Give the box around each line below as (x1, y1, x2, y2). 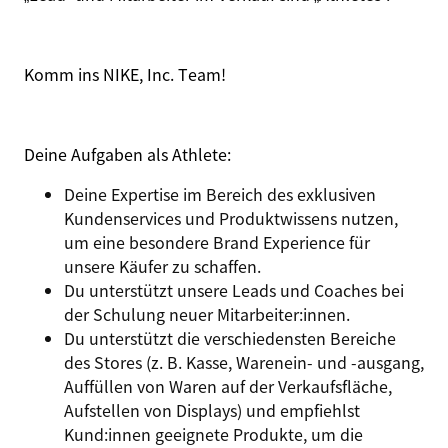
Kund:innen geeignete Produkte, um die (64, 422, 363, 446)
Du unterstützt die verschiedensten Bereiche (64, 326, 396, 350)
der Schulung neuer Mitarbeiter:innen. (64, 302, 350, 326)
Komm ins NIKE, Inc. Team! (24, 62, 226, 86)
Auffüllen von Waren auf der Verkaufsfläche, (64, 374, 392, 398)
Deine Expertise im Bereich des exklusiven (64, 182, 376, 206)
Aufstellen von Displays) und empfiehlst (64, 398, 360, 422)
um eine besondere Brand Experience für (64, 230, 370, 254)
